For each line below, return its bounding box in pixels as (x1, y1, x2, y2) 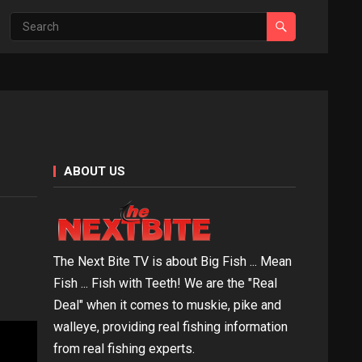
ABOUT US (64, 164, 125, 179)
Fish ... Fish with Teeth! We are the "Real (53, 276, 277, 291)
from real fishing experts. (53, 341, 195, 356)
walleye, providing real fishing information (53, 319, 288, 335)
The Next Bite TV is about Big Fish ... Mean (53, 254, 292, 269)
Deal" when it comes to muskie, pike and (53, 297, 281, 313)
